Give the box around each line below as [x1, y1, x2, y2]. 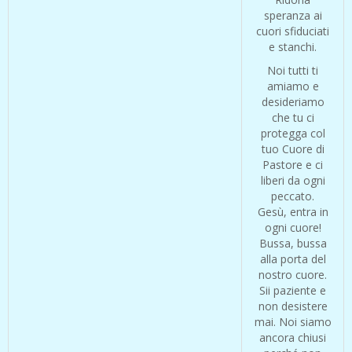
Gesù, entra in [257, 204, 328, 220]
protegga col [260, 126, 325, 141]
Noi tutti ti [267, 63, 318, 79]
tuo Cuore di [261, 141, 324, 157]
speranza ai [263, 8, 322, 24]
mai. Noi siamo [254, 314, 332, 330]
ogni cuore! [264, 220, 321, 236]
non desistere [258, 299, 328, 314]
